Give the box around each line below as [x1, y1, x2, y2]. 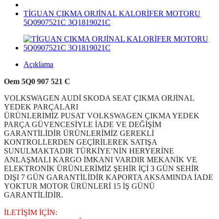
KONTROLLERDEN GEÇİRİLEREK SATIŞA [4, 138, 157, 146]
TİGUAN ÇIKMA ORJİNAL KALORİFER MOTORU [23, 9, 200, 18]
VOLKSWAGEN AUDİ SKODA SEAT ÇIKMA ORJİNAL [4, 94, 194, 102]
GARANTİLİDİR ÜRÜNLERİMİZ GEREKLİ [4, 129, 154, 137]
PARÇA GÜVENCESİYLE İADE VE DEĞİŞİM [4, 120, 161, 129]
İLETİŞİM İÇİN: [4, 208, 57, 217]
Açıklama [23, 60, 53, 68]
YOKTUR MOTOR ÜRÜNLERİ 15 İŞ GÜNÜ [4, 182, 155, 190]
